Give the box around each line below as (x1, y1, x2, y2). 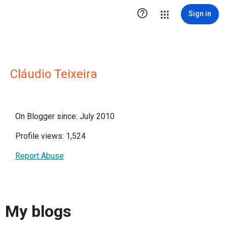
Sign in (188, 10, 211, 18)
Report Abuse (15, 151, 64, 161)
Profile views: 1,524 (15, 131, 86, 141)
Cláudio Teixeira (10, 67, 97, 81)
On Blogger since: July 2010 (15, 111, 115, 121)
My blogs (5, 202, 71, 221)
